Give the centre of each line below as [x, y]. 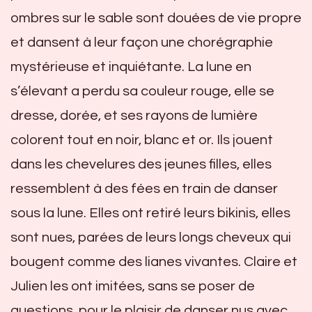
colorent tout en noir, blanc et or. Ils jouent [142, 140]
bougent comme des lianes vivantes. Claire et [154, 262]
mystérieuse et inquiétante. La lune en [131, 67]
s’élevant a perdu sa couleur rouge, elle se [142, 91]
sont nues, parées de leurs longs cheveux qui [151, 237]
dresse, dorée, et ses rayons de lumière [134, 115]
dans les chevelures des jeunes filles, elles [141, 164]
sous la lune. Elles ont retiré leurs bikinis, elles [150, 213]
